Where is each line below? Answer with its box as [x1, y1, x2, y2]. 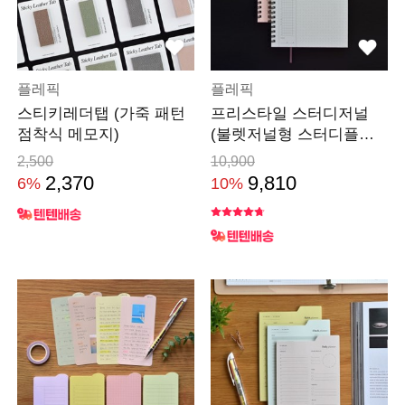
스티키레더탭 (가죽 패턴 [17, 104, 186, 122]
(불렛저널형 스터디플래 [210, 125, 374, 143]
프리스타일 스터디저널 [210, 104, 369, 122]
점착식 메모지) [17, 125, 120, 143]
